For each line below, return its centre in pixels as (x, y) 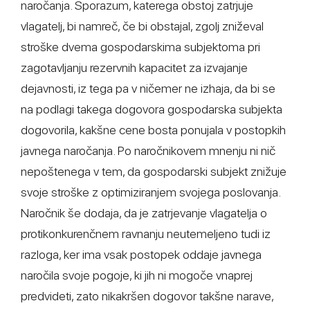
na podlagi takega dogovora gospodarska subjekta (152, 109)
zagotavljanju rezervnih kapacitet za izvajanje (134, 67)
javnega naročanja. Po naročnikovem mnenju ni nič (148, 151)
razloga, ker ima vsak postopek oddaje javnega (141, 254)
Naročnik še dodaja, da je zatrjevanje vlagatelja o (144, 213)
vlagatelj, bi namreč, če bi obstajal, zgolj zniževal (142, 26)
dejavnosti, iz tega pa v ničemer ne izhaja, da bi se (148, 88)
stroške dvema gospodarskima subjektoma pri (140, 47)
